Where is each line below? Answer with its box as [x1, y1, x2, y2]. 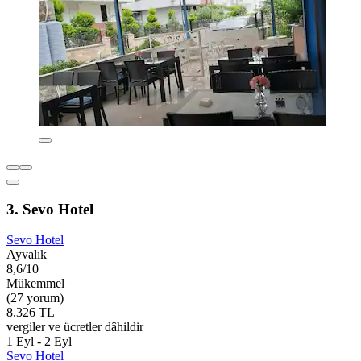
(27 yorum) [6, 291, 64, 305]
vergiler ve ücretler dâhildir [6, 320, 143, 334]
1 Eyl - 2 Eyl [6, 334, 72, 349]
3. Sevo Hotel [6, 200, 93, 218]
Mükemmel [6, 276, 64, 291]
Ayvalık [6, 247, 47, 262]
